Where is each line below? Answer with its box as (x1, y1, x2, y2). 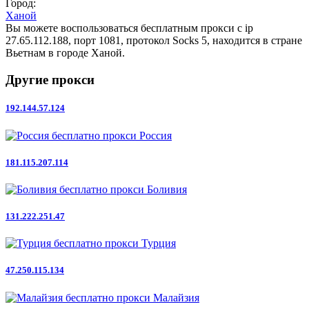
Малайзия (153, 291, 199, 303)
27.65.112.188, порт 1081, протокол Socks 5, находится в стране (6, 34, 302, 47)
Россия (139, 129, 172, 141)
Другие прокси (6, 72, 94, 88)
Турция (141, 237, 176, 250)
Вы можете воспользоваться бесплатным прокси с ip (6, 22, 253, 34)
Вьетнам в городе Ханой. (6, 47, 125, 59)
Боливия (147, 183, 187, 195)
